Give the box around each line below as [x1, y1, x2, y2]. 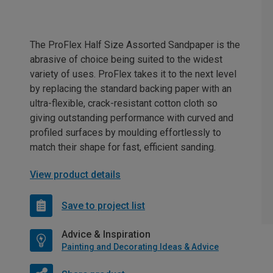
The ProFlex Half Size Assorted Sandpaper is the [30, 39, 240, 51]
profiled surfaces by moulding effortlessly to [30, 127, 221, 138]
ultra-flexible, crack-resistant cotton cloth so [30, 97, 218, 109]
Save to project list [62, 199, 145, 211]
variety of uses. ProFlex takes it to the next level [30, 68, 236, 80]
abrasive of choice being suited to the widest [30, 54, 222, 65]
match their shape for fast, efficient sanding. [30, 141, 216, 153]
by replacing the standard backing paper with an [30, 83, 232, 94]
